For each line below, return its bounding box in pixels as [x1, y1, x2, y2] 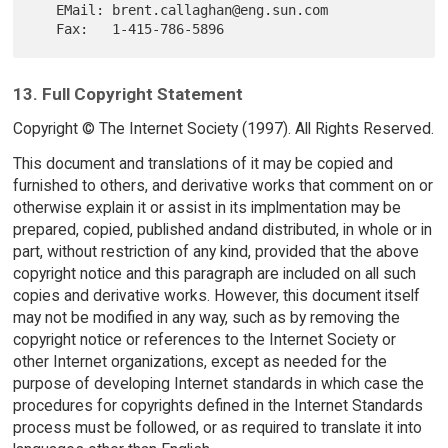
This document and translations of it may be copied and [12, 153, 393, 173]
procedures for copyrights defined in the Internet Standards [12, 395, 423, 415]
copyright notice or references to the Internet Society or [12, 329, 396, 349]
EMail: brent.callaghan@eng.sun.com [32, 2, 57, 19]
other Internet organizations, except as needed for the [12, 351, 387, 371]
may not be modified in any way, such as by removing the [12, 307, 400, 327]
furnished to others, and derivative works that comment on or [12, 175, 433, 195]
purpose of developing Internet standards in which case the [12, 373, 424, 393]
